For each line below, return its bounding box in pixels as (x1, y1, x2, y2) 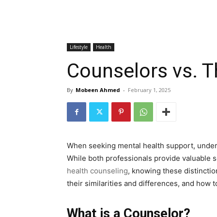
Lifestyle (70, 44, 88, 51)
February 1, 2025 (128, 86, 170, 94)
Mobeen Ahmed (76, 86, 120, 94)
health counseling (67, 166, 128, 176)
